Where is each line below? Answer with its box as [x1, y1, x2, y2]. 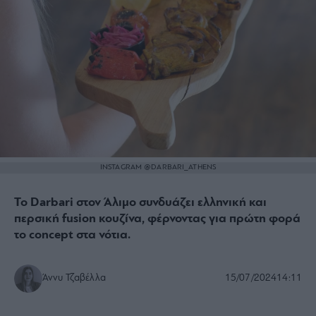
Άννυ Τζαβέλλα [42, 272, 106, 284]
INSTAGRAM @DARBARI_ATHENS [100, 163, 216, 171]
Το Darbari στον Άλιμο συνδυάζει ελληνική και [14, 195, 267, 209]
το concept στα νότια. [14, 228, 130, 242]
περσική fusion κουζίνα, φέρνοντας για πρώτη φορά [14, 212, 300, 226]
